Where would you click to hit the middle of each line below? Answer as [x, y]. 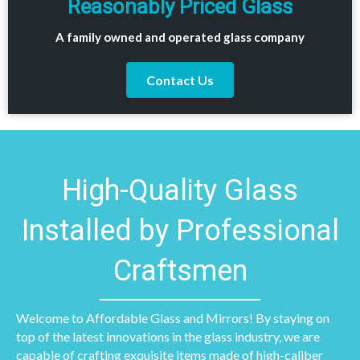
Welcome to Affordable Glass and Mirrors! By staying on [173, 317]
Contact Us [180, 80]
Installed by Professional [180, 230]
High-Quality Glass [180, 190]
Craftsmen [180, 270]
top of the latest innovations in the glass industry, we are [168, 336]
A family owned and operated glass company [180, 37]
